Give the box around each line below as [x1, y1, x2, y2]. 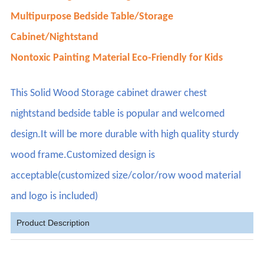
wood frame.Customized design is [11, 149, 156, 161]
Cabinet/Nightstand [11, 31, 99, 43]
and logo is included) [11, 190, 98, 202]
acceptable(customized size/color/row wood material [11, 170, 242, 181]
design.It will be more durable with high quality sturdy [11, 128, 239, 140]
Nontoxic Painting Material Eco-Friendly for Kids [11, 52, 223, 64]
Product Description [16, 217, 90, 227]
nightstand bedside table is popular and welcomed [11, 108, 225, 120]
